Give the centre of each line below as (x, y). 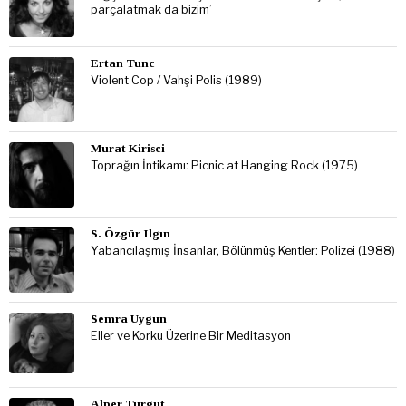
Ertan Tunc (123, 63)
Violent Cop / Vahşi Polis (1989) (176, 80)
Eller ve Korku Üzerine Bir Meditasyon (191, 335)
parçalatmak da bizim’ (151, 9)
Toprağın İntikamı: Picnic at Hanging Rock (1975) (224, 165)
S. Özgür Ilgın (130, 233)
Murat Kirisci (128, 148)
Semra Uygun (129, 318)
